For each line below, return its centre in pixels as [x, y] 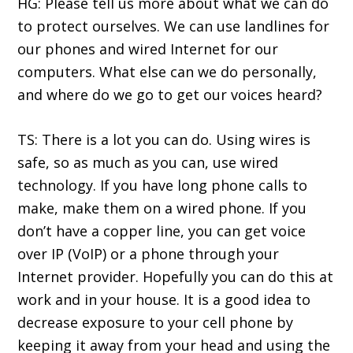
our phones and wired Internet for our [148, 49]
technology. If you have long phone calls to [163, 186]
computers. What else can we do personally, [167, 72]
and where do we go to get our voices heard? [170, 95]
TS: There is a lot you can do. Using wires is [164, 140]
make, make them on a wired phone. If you [162, 208]
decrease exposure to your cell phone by [156, 323]
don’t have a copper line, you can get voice [162, 231]
